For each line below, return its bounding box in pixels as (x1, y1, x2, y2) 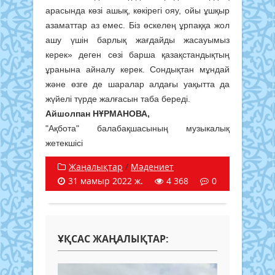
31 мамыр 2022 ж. (68, 175, 143, 187)
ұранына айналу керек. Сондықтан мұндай (45, 64, 230, 75)
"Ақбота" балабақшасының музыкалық (45, 123, 230, 134)
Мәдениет (131, 161, 174, 173)
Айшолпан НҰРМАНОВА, (45, 109, 150, 119)
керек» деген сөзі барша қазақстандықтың (45, 50, 230, 60)
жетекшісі (45, 138, 83, 149)
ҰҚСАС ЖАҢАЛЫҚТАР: (58, 232, 169, 246)
